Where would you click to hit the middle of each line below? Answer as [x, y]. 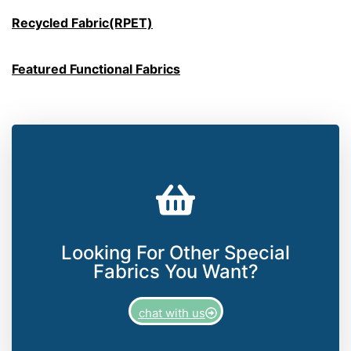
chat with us [172, 313]
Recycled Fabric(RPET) [82, 23]
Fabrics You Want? [175, 271]
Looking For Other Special [175, 252]
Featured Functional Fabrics [96, 69]
